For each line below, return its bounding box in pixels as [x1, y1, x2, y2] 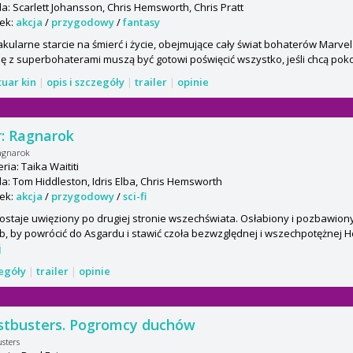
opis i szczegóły [46, 75, 124, 90]
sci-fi [123, 189, 147, 204]
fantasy [123, 15, 160, 30]
